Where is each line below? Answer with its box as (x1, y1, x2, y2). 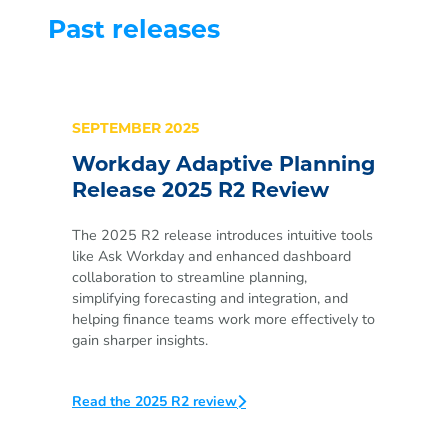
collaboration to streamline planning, (72, 267, 307, 288)
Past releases (48, 18, 220, 44)
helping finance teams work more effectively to (72, 309, 375, 330)
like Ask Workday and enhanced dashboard (72, 246, 351, 267)
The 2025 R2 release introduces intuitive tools (72, 225, 373, 246)
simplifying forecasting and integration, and (72, 288, 348, 309)
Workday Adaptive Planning (72, 155, 375, 176)
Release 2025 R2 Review (72, 181, 329, 202)
